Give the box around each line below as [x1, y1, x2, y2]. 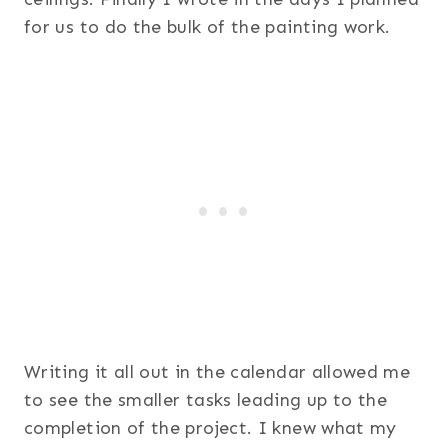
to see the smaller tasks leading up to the [24, 389, 388, 412]
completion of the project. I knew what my [24, 417, 397, 440]
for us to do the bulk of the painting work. [24, 16, 391, 39]
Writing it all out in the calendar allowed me [24, 361, 411, 384]
